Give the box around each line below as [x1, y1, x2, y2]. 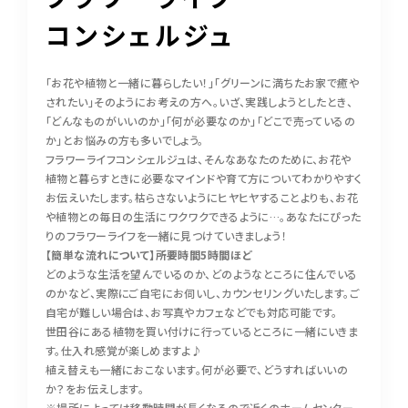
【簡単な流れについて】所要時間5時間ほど [46, 247, 252, 262]
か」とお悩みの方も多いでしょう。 [46, 132, 204, 148]
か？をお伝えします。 [46, 381, 145, 396]
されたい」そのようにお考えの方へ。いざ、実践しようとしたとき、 [46, 94, 353, 109]
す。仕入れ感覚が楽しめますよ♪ [46, 342, 203, 358]
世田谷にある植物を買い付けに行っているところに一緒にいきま [46, 323, 359, 339]
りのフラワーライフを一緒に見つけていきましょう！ [46, 228, 288, 243]
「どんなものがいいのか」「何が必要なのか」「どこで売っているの [46, 113, 356, 128]
